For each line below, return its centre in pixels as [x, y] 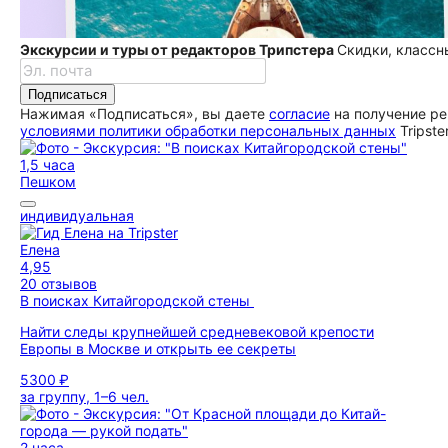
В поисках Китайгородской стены [137, 300]
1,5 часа [47, 164]
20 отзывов [58, 283]
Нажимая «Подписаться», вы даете [144, 113]
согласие [299, 113]
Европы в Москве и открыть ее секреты [158, 348]
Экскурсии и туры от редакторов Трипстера [178, 49]
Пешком [48, 181]
